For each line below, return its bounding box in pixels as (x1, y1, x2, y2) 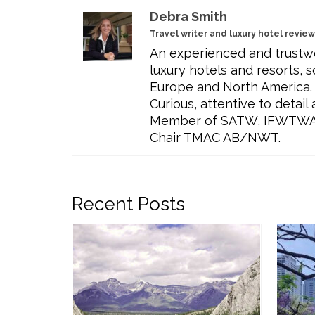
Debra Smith (150, 8, 227, 24)
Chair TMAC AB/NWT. (150, 129, 281, 145)
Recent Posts (72, 193, 185, 214)
